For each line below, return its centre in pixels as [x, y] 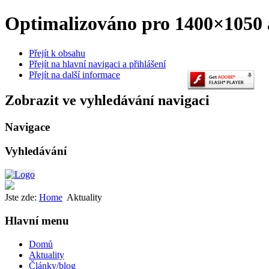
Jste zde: [22, 198]
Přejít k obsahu [57, 53]
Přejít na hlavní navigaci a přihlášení [97, 64]
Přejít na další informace [74, 74]
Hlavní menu [37, 220]
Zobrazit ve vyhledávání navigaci [107, 100]
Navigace [27, 127]
